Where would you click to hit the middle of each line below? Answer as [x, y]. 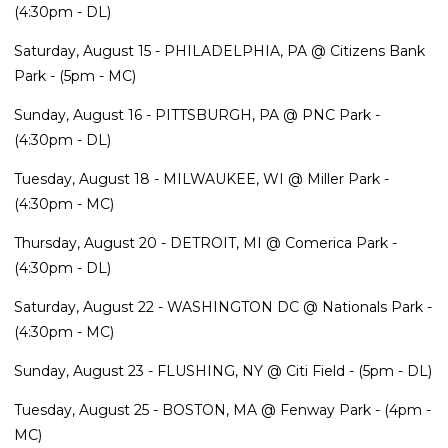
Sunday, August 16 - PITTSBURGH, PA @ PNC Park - [197, 114]
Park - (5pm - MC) [75, 75]
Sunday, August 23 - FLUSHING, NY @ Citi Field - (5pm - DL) [223, 370]
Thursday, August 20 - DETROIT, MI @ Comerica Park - [205, 242]
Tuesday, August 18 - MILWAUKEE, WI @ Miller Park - [201, 178]
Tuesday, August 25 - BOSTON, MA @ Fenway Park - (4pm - [222, 409]
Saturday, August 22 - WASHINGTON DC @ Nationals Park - [223, 306]
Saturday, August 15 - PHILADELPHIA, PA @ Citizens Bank [219, 50]
